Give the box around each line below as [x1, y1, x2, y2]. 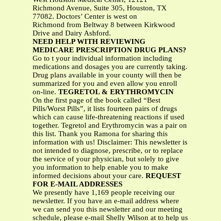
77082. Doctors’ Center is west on [33, 12, 137, 21]
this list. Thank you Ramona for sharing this [33, 130, 168, 138]
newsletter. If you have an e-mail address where [33, 197, 179, 205]
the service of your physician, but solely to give [33, 155, 179, 163]
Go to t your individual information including [33, 54, 172, 63]
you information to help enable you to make [33, 163, 168, 172]
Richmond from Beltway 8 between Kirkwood [33, 21, 175, 29]
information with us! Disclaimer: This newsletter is [33, 138, 187, 147]
